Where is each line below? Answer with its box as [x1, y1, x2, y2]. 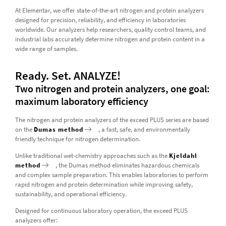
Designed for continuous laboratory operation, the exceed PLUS [15, 206, 188, 215]
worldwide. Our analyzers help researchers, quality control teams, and [15, 25, 206, 34]
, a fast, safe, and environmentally [98, 125, 191, 134]
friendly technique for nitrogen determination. [15, 134, 140, 143]
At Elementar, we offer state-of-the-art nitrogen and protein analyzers [15, 6, 204, 15]
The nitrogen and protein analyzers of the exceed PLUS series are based [15, 115, 209, 124]
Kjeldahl [168, 151, 197, 160]
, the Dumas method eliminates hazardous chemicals [55, 160, 200, 169]
